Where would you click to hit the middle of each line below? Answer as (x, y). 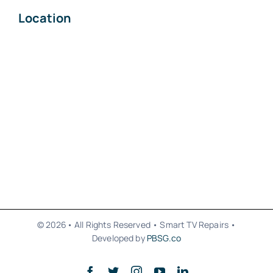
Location (44, 18)
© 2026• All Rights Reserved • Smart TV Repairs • (136, 225)
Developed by (119, 238)
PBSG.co (164, 238)
